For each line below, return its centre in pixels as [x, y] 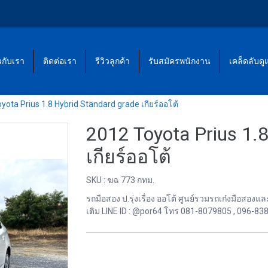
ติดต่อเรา [60, 61]
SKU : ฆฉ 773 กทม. [120, 180]
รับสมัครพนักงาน [180, 61]
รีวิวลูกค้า [113, 61]
